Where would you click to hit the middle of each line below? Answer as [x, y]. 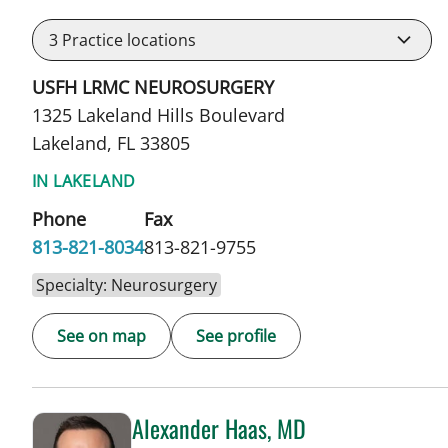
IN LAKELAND [84, 180]
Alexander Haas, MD [219, 427]
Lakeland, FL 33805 [111, 142]
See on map [101, 335]
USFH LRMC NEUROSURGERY [153, 86]
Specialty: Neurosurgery [126, 284]
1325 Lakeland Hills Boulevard [158, 114]
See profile [236, 335]
